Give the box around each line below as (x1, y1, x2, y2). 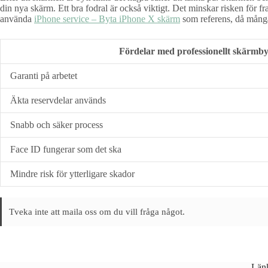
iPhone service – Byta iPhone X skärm (34, 14, 180, 25)
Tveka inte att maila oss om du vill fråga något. (9, 206, 185, 217)
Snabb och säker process (10, 120, 103, 130)
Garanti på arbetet (10, 71, 77, 81)
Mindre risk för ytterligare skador (10, 169, 135, 179)
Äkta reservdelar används (10, 95, 106, 106)
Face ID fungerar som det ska (10, 144, 121, 155)
